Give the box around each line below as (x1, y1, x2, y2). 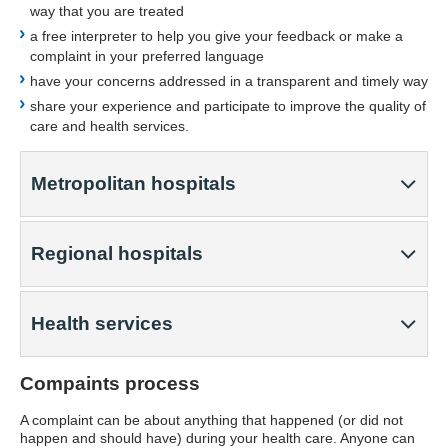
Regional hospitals (31, 243, 203, 264)
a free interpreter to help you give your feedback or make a (30, 28, 403, 44)
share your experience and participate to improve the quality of (30, 98, 426, 114)
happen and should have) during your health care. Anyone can (20, 430, 415, 446)
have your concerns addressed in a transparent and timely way (30, 73, 428, 89)
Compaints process (20, 373, 200, 394)
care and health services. (30, 118, 189, 134)
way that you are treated (30, 3, 184, 19)
